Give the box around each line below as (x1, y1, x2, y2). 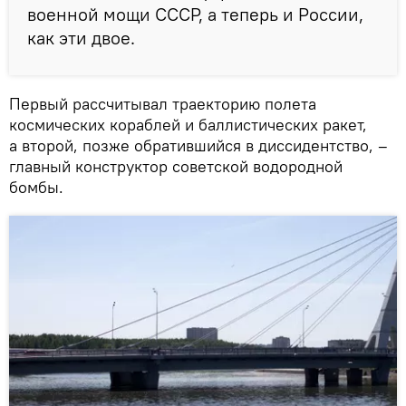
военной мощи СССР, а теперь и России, (27, 3, 363, 26)
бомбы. (9, 177, 63, 198)
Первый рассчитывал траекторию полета (9, 93, 316, 115)
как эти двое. (27, 26, 135, 50)
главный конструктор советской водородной (9, 156, 343, 178)
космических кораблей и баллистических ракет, (9, 114, 367, 136)
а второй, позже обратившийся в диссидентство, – (9, 135, 388, 157)
